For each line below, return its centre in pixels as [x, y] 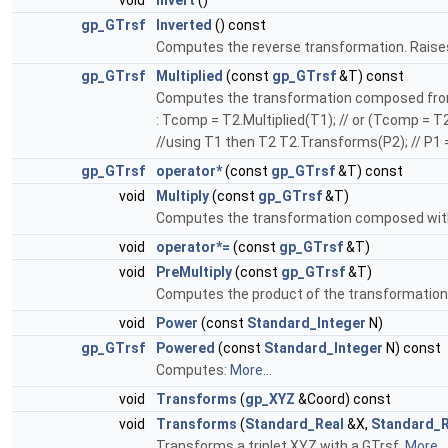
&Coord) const [343, 399]
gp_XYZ [270, 399]
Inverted [184, 25]
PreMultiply [194, 272]
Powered [185, 348]
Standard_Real [294, 424]
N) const [412, 348]
